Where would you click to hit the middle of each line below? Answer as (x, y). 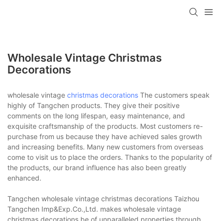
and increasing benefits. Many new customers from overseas (105, 147)
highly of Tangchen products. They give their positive (93, 105)
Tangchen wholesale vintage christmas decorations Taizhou (103, 198)
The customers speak (174, 95)
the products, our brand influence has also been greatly (97, 167)
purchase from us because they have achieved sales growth (105, 136)
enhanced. (24, 178)
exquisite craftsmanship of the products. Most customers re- (105, 126)
